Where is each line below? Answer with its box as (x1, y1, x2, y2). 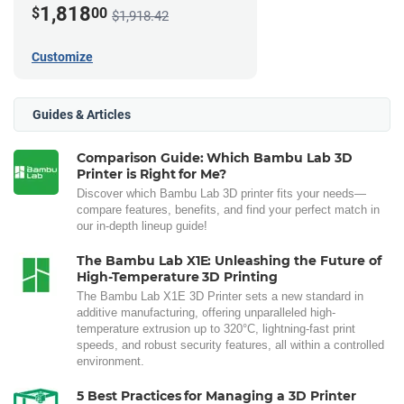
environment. (77, 353, 144, 368)
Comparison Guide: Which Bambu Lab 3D (77, 149, 353, 166)
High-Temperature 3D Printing (77, 268, 279, 285)
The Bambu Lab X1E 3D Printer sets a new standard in (77, 289, 363, 303)
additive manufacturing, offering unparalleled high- (77, 305, 335, 319)
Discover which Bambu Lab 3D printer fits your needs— (77, 186, 366, 200)
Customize (32, 49, 93, 64)
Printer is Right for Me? (77, 165, 227, 182)
